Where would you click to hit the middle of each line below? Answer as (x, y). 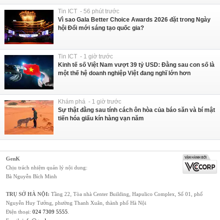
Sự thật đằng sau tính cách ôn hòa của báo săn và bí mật (137, 110)
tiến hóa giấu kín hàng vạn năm (101, 118)
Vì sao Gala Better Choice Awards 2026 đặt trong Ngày (134, 19)
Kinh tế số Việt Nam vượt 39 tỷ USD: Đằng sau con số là (136, 65)
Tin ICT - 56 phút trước (89, 11)
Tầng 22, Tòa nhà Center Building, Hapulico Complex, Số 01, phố (126, 194)
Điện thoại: (19, 211)
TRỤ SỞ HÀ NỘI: (28, 194)
